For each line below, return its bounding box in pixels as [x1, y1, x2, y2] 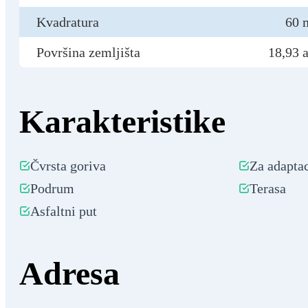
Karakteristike [19, 102, 225, 140]
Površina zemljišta [36, 44, 140, 60]
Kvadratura [36, 14, 99, 30]
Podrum [30, 180, 74, 196]
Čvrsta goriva [30, 157, 106, 173]
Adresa [19, 254, 120, 291]
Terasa [250, 180, 287, 196]
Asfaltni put [30, 203, 97, 219]
